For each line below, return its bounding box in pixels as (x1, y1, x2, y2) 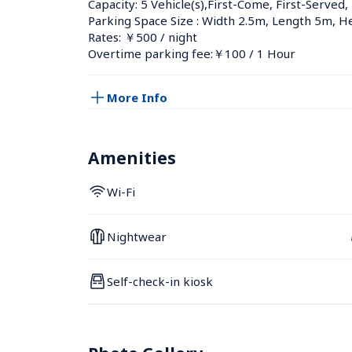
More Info (107, 89, 167, 105)
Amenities (88, 147, 176, 169)
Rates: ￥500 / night (88, 29, 197, 45)
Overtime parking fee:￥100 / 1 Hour (88, 46, 295, 61)
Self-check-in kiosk (107, 273, 213, 289)
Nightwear (107, 228, 167, 244)
